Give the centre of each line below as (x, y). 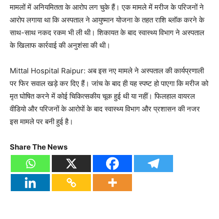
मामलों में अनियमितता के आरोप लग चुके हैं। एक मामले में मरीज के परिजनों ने (107, 7)
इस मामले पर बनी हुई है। (42, 122)
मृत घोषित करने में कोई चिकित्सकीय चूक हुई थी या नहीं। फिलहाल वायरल (102, 96)
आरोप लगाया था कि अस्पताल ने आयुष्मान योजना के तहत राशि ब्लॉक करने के (107, 20)
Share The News (39, 147)
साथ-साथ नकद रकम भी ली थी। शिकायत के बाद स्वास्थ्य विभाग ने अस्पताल (107, 33)
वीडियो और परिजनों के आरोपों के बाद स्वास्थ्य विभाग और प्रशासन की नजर (105, 109)
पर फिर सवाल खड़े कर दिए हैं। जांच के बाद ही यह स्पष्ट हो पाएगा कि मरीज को (109, 84)
